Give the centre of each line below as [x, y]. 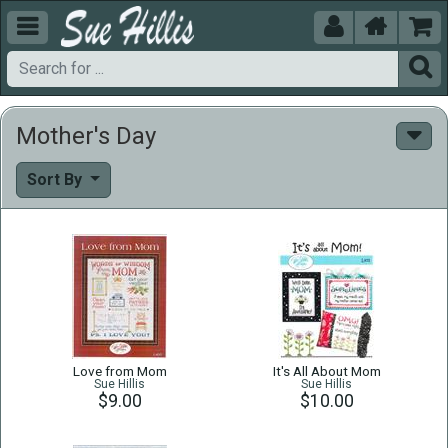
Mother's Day [86, 136]
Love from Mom [119, 371]
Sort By [56, 179]
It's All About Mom [326, 371]
